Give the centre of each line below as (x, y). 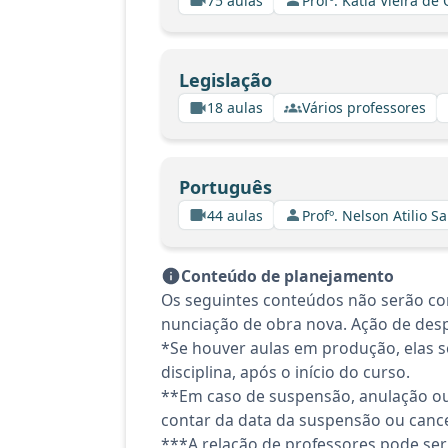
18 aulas (235, 107)
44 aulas (235, 215)
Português (225, 187)
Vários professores (364, 107)
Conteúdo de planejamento (287, 276)
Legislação (225, 79)
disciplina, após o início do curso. (285, 372)
